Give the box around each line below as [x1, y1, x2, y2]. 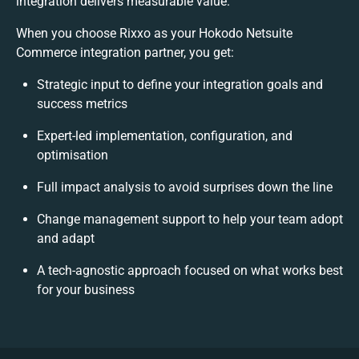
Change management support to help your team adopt [37, 211, 343, 227]
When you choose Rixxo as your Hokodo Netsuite [16, 25, 292, 41]
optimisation [37, 147, 108, 163]
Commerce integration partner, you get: [16, 44, 234, 60]
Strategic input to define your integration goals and [37, 76, 323, 92]
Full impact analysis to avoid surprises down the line [37, 179, 333, 195]
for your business [37, 281, 135, 297]
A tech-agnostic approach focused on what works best [37, 262, 343, 278]
